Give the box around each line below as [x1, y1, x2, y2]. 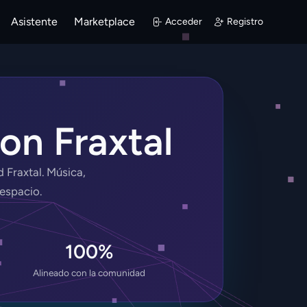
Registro [227, 16, 263, 27]
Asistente [11, 15, 58, 28]
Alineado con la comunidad [33, 267, 145, 279]
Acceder [165, 16, 202, 27]
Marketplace [74, 15, 135, 28]
